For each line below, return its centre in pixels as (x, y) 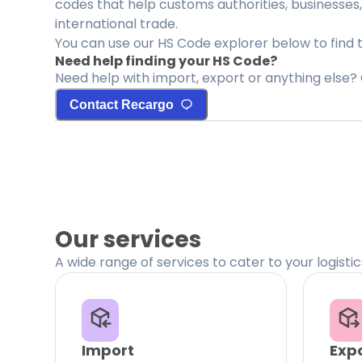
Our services (128, 240)
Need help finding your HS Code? (166, 61)
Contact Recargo (122, 104)
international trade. (116, 24)
